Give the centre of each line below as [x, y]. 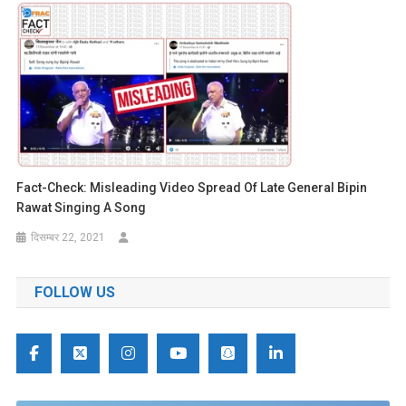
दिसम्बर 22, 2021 [68, 238]
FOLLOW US [74, 293]
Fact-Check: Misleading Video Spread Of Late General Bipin [192, 188]
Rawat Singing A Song [82, 208]
